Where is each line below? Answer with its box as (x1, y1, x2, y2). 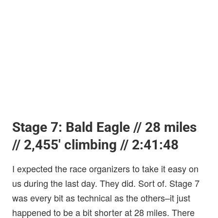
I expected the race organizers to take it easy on (12, 162, 199, 175)
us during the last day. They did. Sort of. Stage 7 (12, 177, 200, 190)
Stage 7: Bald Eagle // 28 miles (12, 119, 197, 136)
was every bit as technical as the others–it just (12, 191, 190, 204)
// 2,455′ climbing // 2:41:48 (12, 137, 179, 153)
